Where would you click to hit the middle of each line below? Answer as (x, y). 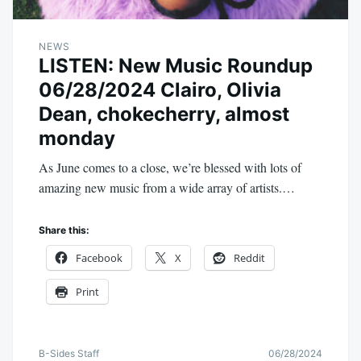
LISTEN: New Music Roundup (176, 66)
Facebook (99, 258)
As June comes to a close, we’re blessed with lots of (170, 168)
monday (77, 139)
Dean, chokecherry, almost (164, 114)
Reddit (249, 258)
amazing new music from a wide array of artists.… (167, 188)
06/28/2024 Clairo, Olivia (160, 90)
